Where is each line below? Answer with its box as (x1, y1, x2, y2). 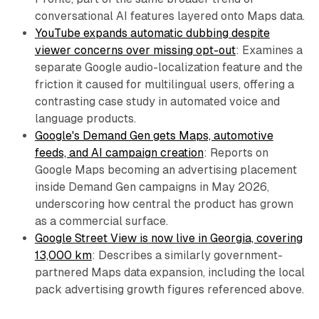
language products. (34, 112, 136, 125)
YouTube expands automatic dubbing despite (34, 26, 270, 40)
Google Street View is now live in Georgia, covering (34, 231, 303, 245)
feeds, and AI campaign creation (34, 146, 204, 159)
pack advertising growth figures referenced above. (34, 283, 304, 296)
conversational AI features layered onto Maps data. (34, 9, 305, 23)
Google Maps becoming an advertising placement (34, 163, 297, 177)
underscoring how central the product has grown (34, 197, 293, 211)
